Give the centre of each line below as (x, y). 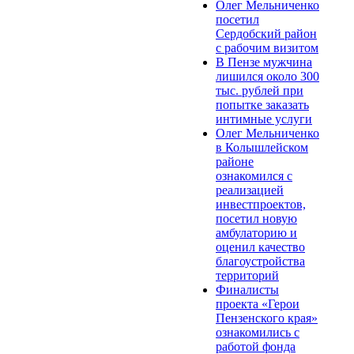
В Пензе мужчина (264, 62)
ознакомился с (254, 175)
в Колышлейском (262, 147)
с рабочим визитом (267, 47)
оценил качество (260, 247)
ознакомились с (258, 332)
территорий (247, 275)
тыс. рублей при (260, 90)
